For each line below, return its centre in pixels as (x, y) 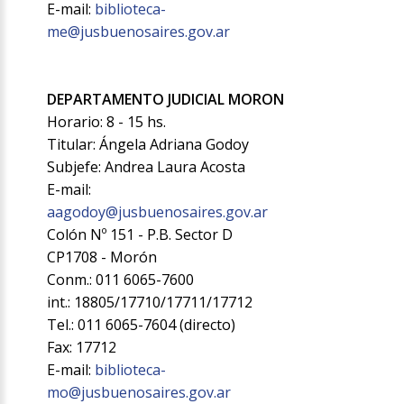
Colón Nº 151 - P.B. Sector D (140, 235)
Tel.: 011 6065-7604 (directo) (142, 325)
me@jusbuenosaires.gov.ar (139, 32)
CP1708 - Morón (102, 257)
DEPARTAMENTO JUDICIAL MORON (166, 100)
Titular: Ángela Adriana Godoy (148, 145)
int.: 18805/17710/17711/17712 (150, 303)
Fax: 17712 (82, 348)
